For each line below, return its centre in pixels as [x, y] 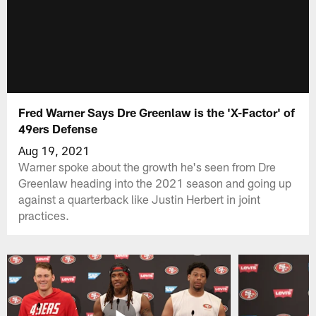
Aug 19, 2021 [54, 150]
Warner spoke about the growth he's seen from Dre [147, 166]
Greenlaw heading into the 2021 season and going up [155, 182]
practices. [44, 215]
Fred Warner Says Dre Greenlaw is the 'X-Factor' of [157, 112]
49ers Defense [58, 128]
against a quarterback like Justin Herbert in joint [140, 199]
